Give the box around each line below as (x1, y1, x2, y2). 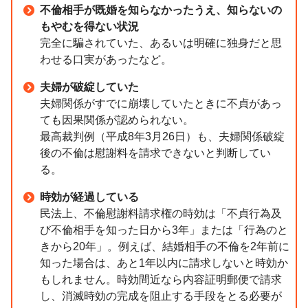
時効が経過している (40, 191, 139, 203)
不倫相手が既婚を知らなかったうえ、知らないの (40, 4, 282, 16)
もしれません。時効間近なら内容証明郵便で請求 (40, 274, 282, 286)
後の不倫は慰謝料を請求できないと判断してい (40, 147, 271, 159)
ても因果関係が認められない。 (40, 114, 194, 126)
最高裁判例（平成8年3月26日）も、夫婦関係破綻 (40, 131, 285, 143)
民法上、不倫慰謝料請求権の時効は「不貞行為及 (40, 208, 282, 220)
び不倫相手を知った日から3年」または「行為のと (40, 224, 288, 236)
